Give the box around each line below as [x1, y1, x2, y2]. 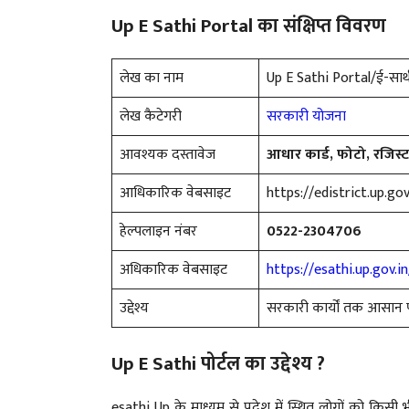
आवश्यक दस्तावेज [120, 142, 215, 167]
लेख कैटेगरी [120, 103, 182, 129]
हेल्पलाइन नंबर [120, 218, 197, 244]
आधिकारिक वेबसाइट [120, 180, 231, 205]
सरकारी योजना [267, 103, 346, 129]
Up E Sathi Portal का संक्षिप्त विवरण [111, 9, 386, 42]
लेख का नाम [120, 65, 184, 90]
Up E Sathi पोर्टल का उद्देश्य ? [111, 347, 325, 380]
